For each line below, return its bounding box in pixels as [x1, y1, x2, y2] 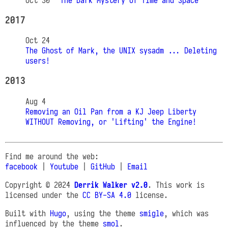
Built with [5, 208, 50, 218]
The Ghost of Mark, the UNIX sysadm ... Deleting [25, 45, 217, 56]
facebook [5, 161, 38, 172]
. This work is [148, 179, 205, 190]
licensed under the [5, 189, 82, 200]
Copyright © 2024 [5, 179, 74, 190]
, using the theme [66, 208, 139, 218]
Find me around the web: [5, 151, 99, 161]
